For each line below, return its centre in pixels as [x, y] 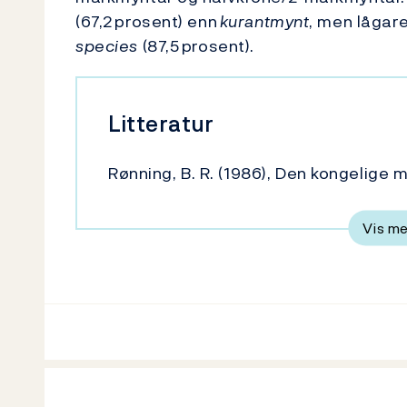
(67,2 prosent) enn [148, 22]
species [107, 46]
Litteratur [161, 124]
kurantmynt [264, 22]
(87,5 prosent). [198, 46]
